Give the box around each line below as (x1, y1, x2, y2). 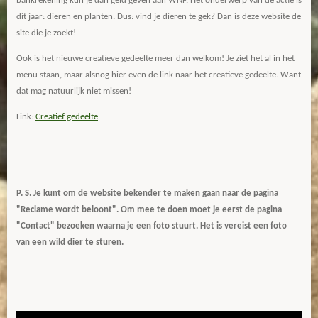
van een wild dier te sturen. (16, 238, 124, 247)
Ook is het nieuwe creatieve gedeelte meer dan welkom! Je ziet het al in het (16, 54, 295, 63)
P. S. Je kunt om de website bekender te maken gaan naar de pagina (16, 189, 278, 198)
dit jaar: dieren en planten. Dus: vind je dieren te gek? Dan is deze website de (16, 12, 301, 21)
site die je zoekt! (16, 28, 76, 38)
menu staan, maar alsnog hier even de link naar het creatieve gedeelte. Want (16, 70, 301, 79)
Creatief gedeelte (35, 112, 98, 121)
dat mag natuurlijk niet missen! (16, 87, 131, 96)
